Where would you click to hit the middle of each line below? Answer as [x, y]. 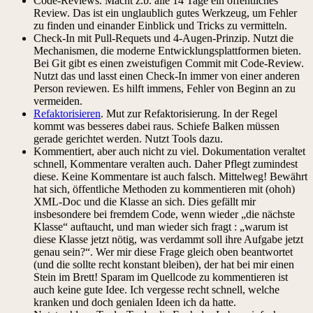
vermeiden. [58, 101]
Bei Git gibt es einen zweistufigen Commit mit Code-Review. [169, 63]
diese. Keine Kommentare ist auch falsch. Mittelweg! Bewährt [170, 176]
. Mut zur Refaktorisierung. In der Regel [189, 113]
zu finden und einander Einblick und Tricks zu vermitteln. [160, 25]
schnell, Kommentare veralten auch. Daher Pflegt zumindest [166, 163]
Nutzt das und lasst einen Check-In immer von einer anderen [167, 75]
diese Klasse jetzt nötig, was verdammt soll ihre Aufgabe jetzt [168, 239]
